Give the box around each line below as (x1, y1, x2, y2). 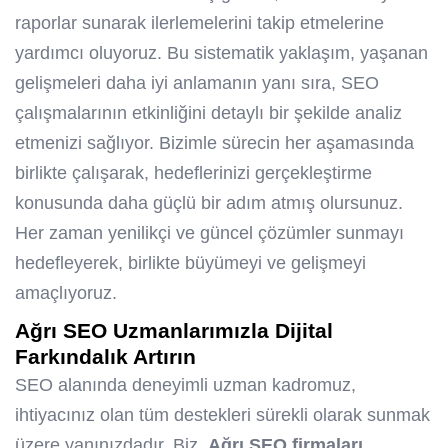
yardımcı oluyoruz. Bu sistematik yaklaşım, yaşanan (15, 43, 428, 64)
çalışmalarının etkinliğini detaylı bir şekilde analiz (15, 103, 402, 124)
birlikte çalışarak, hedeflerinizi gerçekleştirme (15, 163, 372, 184)
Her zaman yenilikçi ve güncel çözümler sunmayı (15, 223, 404, 244)
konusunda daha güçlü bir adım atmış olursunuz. (15, 193, 403, 214)
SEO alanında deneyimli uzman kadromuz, (15, 375, 356, 396)
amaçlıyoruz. (15, 283, 117, 304)
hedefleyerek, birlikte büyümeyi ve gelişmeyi (15, 253, 366, 274)
